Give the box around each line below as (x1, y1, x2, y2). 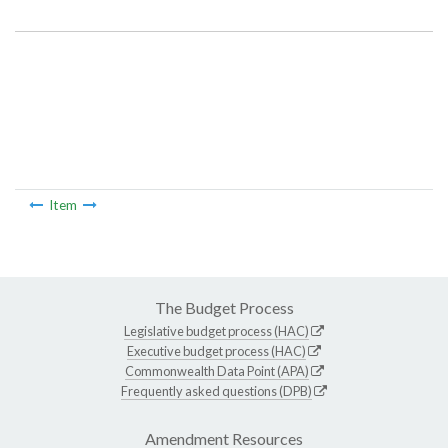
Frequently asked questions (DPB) (121, 382, 312, 399)
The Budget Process (154, 297, 294, 317)
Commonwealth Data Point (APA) (124, 362, 309, 379)
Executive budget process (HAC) (127, 342, 306, 359)
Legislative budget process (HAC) (124, 322, 309, 339)
